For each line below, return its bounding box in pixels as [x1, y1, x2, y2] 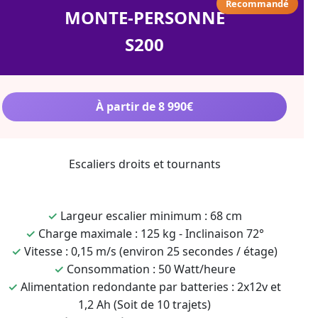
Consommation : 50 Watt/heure [66, 261, 236, 277]
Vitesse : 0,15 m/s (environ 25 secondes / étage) [24, 243, 278, 259]
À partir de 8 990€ [96, 99, 193, 114]
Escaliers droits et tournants [68, 156, 221, 172]
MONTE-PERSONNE [64, 6, 225, 29]
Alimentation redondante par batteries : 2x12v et [21, 279, 281, 295]
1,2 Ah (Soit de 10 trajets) [78, 297, 211, 312]
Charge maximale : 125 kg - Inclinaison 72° [38, 226, 264, 241]
